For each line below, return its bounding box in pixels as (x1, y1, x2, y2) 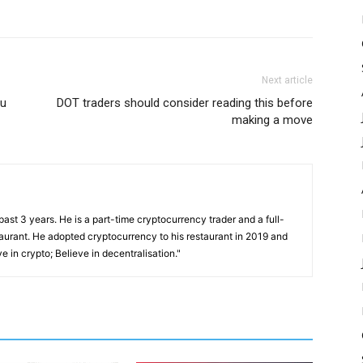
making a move (232, 112, 313, 127)
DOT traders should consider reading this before (57, 95, 313, 110)
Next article (262, 74, 313, 86)
